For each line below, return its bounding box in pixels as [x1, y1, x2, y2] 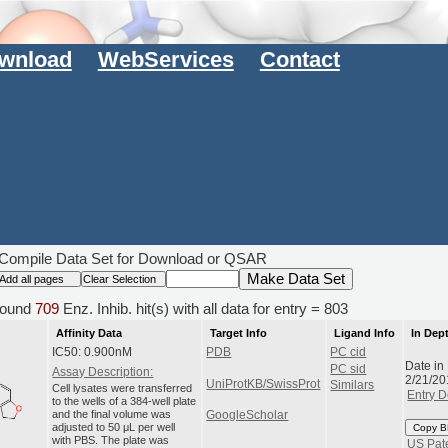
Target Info [209, 326, 267, 339]
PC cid [330, 346, 367, 359]
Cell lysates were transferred [52, 382, 193, 395]
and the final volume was [52, 408, 172, 421]
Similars [330, 379, 375, 392]
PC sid [330, 362, 367, 375]
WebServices [97, 47, 234, 73]
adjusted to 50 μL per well [52, 421, 176, 434]
